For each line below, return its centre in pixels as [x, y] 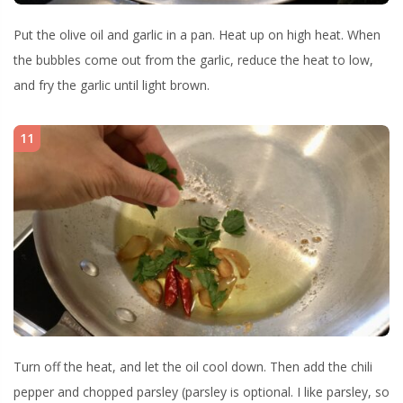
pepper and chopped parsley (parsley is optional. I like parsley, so [201, 391]
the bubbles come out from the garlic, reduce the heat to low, [193, 60]
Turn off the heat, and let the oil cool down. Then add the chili [193, 366]
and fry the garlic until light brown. [112, 85]
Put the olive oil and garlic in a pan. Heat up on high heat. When [197, 35]
